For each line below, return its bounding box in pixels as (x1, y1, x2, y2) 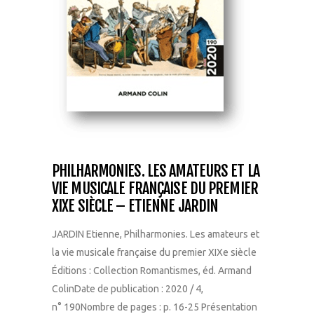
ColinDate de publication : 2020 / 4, (52, 282, 203, 294)
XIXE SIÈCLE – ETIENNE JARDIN (52, 196, 219, 215)
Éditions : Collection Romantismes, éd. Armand (52, 264, 252, 276)
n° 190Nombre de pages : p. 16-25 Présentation (52, 301, 257, 313)
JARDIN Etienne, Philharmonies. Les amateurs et (52, 228, 259, 240)
